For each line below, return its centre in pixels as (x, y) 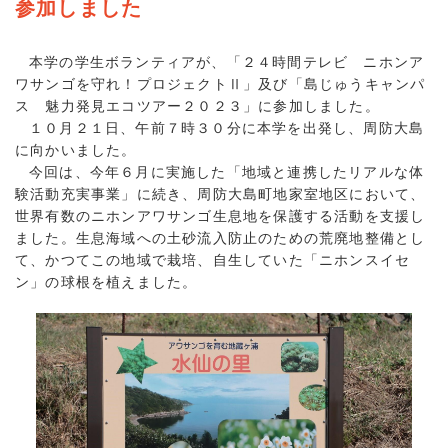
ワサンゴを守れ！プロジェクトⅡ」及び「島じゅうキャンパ (220, 83)
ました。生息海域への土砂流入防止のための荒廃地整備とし (220, 237)
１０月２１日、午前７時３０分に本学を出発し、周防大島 (227, 127)
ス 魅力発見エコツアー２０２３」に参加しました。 (197, 105)
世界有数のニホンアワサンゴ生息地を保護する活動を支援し (220, 215)
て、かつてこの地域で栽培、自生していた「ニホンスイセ (213, 259)
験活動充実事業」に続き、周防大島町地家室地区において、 (220, 193)
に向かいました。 (76, 149)
